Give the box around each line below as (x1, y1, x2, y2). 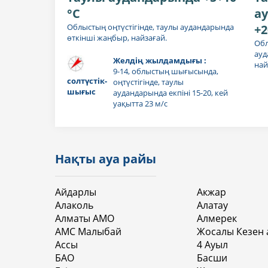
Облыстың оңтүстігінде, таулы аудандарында (67, 21, 234, 32)
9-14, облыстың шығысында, (113, 65, 218, 77)
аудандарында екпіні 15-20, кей (113, 87, 228, 98)
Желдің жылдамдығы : (113, 54, 206, 66)
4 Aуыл (197, 237, 228, 251)
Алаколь (55, 198, 93, 212)
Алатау (197, 198, 228, 212)
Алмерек (197, 211, 237, 225)
